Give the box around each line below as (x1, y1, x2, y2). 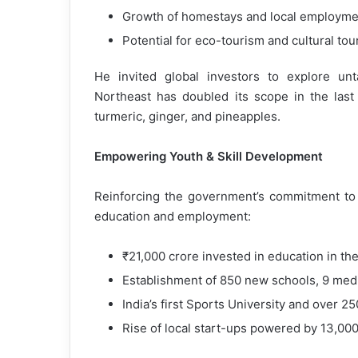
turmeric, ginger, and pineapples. (94, 109, 280, 125)
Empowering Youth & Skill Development (94, 149, 323, 165)
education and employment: (94, 209, 251, 225)
